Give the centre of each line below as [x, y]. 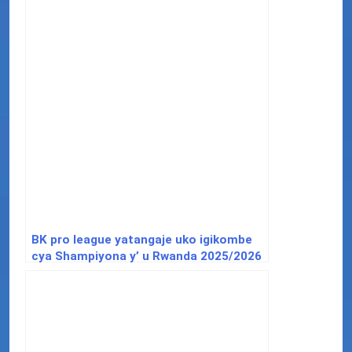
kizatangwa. [66, 272]
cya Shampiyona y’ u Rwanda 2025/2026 [147, 256]
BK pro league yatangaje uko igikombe [142, 239]
